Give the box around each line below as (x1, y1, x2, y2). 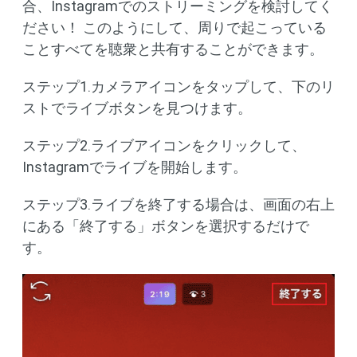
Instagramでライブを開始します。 (22, 159, 247, 175)
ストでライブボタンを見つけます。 (22, 100, 252, 116)
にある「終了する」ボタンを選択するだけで (22, 218, 309, 234)
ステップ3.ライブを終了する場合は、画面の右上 (22, 196, 335, 213)
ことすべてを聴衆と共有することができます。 (22, 41, 324, 57)
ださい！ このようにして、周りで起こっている (22, 19, 327, 36)
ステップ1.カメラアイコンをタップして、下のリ (22, 78, 335, 95)
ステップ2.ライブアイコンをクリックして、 (22, 137, 306, 154)
